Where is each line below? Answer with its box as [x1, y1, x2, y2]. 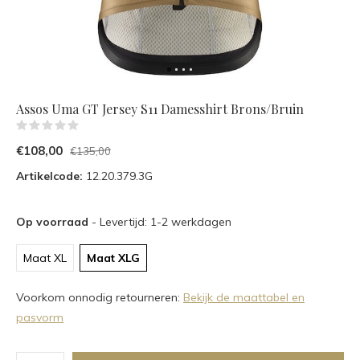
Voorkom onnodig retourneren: [16, 290, 183, 305]
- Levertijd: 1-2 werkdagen [92, 215, 231, 229]
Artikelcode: [16, 169, 83, 183]
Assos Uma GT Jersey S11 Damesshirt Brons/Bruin [16, 100, 304, 117]
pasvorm [16, 310, 63, 325]
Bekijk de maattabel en [183, 290, 305, 305]
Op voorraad [16, 215, 92, 229]
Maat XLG [87, 251, 140, 265]
